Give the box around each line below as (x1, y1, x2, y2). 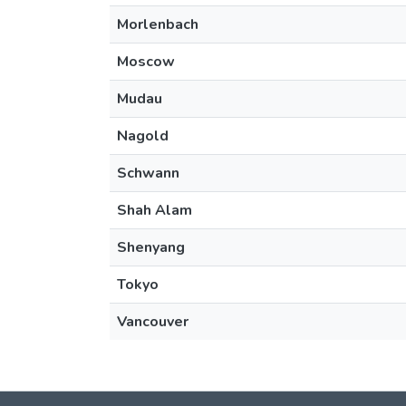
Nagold (117, 126, 169, 146)
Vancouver (117, 312, 188, 332)
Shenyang (117, 237, 185, 257)
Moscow (117, 52, 175, 72)
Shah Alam (117, 200, 192, 220)
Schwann (117, 163, 179, 183)
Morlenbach (117, 14, 198, 34)
